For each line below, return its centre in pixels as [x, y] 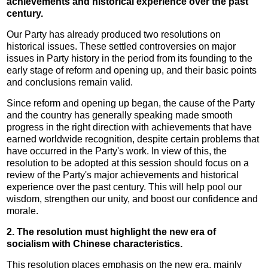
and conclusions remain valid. [70, 82]
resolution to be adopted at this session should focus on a [128, 163]
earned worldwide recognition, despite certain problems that [133, 139]
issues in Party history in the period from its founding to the [130, 58]
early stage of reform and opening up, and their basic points [132, 70]
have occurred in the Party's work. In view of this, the [117, 151]
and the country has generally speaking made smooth [120, 115]
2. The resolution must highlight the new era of [112, 232]
